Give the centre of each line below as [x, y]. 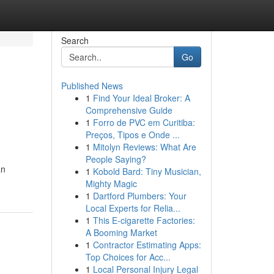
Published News [92, 86]
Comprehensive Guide [129, 110]
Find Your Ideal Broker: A [141, 98]
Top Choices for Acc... [128, 257]
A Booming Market [121, 232]
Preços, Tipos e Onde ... [132, 135]
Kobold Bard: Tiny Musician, [147, 171]
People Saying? [116, 159]
